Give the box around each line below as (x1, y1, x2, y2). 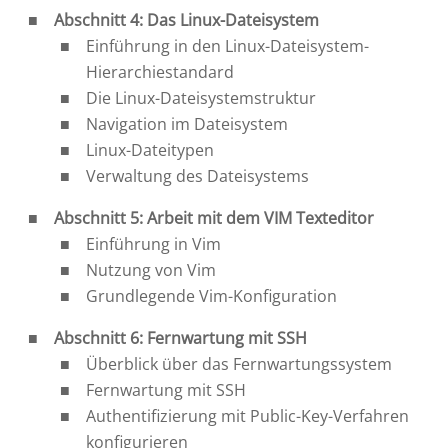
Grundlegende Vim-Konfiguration (86, 284, 338, 307)
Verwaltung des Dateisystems (86, 164, 310, 187)
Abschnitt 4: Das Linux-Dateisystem (54, 8, 320, 31)
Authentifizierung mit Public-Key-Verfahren (86, 404, 410, 427)
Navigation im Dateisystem (86, 112, 289, 135)
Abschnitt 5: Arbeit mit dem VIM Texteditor (54, 206, 375, 229)
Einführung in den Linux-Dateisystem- (86, 34, 370, 57)
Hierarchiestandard (86, 60, 235, 83)
